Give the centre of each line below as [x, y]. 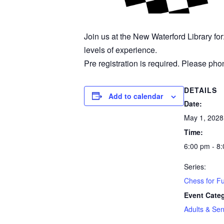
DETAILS [200, 90]
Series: [195, 166]
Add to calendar [136, 96]
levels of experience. [120, 49]
